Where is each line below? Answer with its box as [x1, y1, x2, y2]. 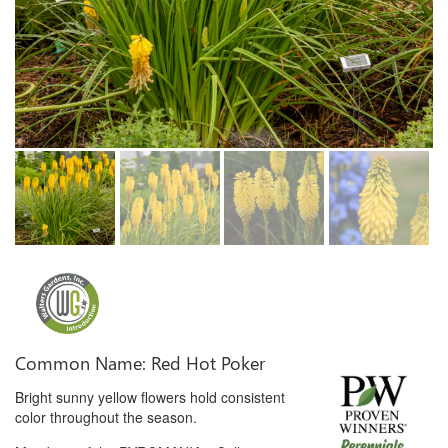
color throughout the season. [15, 407, 197, 427]
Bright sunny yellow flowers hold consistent [15, 387, 285, 407]
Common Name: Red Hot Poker [15, 350, 265, 375]
